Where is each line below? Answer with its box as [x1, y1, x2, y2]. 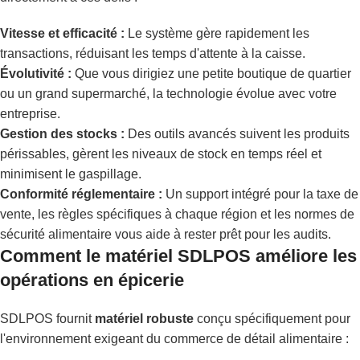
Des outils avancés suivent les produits [125, 127, 350, 141]
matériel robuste [95, 312, 194, 326]
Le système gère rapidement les [125, 27, 309, 41]
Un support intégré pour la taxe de [162, 187, 358, 202]
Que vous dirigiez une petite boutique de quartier [72, 67, 351, 81]
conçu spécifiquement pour [194, 312, 350, 326]
